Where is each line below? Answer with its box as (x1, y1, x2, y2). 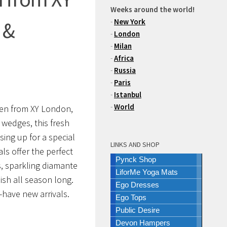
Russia (114, 65, 136, 75)
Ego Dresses (116, 180, 159, 189)
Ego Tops (116, 193, 146, 202)
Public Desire (116, 206, 160, 214)
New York (114, 17, 145, 26)
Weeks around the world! (110, 5, 195, 14)
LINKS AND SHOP (110, 140, 160, 149)
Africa (114, 53, 134, 63)
